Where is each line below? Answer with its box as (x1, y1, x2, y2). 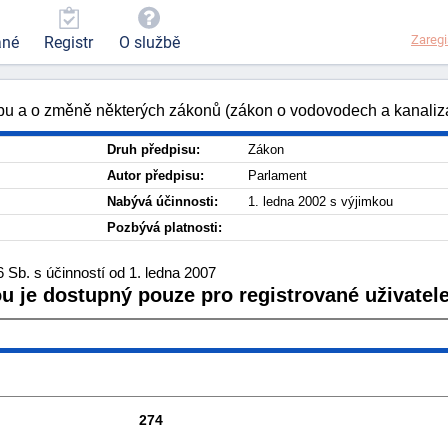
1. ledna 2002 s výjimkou (248, 194, 393, 209)
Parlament (248, 168, 307, 183)
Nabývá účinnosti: (107, 194, 218, 209)
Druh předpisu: (107, 142, 200, 157)
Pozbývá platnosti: (107, 220, 222, 235)
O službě (118, 33, 180, 53)
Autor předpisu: (107, 168, 204, 183)
